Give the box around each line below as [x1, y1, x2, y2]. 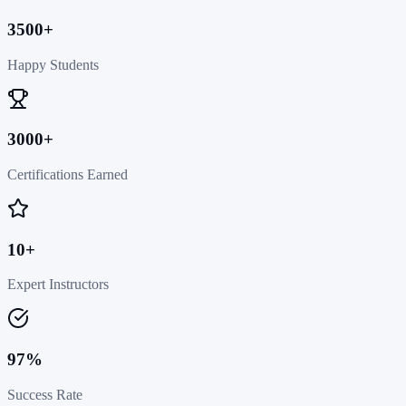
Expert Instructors [7, 276, 109, 293]
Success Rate [7, 386, 82, 402]
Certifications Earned [7, 167, 128, 182]
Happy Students [7, 56, 99, 72]
